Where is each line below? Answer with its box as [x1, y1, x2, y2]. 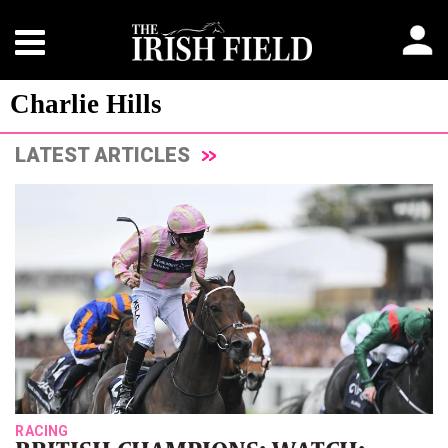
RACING [15, 422, 69, 439]
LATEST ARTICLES [15, 142, 195, 167]
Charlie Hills [10, 89, 162, 119]
